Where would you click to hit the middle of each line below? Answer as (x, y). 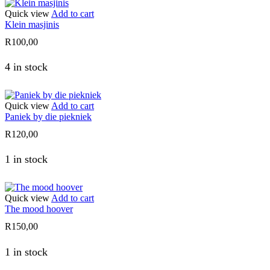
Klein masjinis (32, 24)
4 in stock (26, 67)
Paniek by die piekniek (48, 116)
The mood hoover (39, 209)
